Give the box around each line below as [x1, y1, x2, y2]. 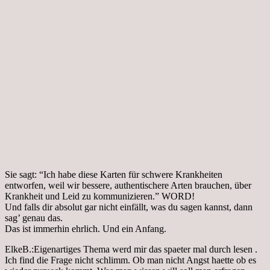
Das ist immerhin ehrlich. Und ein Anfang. [5, 223, 166, 234]
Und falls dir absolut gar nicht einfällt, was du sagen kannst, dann [5, 201, 253, 212]
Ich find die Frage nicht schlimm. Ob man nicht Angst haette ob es [5, 254, 256, 265]
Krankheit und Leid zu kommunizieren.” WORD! [5, 190, 195, 201]
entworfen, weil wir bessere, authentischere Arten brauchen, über [5, 180, 251, 190]
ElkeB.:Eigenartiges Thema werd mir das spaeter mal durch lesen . [5, 243, 257, 254]
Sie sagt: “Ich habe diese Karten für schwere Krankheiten [5, 169, 222, 180]
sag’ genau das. [5, 212, 63, 223]
